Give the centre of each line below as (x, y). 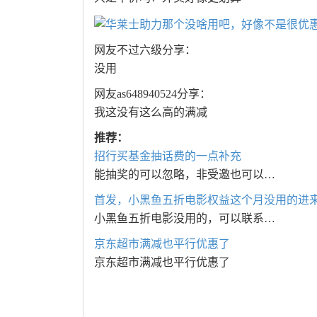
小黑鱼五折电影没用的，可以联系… (185, 218)
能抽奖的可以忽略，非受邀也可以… (185, 174)
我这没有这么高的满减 (151, 112)
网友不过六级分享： (145, 50)
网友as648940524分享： (152, 93)
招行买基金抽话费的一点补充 (168, 156)
